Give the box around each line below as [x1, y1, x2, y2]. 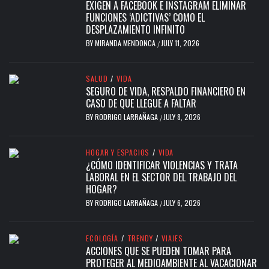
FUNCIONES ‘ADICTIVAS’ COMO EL [86, 10, 205, 25]
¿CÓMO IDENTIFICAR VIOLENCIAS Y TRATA [86, 158, 238, 173]
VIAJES [162, 233, 184, 244]
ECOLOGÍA [86, 233, 118, 244]
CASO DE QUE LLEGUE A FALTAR [86, 96, 197, 111]
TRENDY [127, 233, 153, 244]
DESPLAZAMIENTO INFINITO [86, 22, 186, 37]
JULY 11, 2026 [161, 38, 200, 49]
